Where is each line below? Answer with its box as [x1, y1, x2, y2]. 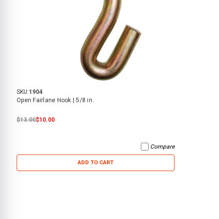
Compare [150, 143, 175, 150]
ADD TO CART [78, 159, 114, 166]
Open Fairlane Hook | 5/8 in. [17, 96, 94, 104]
